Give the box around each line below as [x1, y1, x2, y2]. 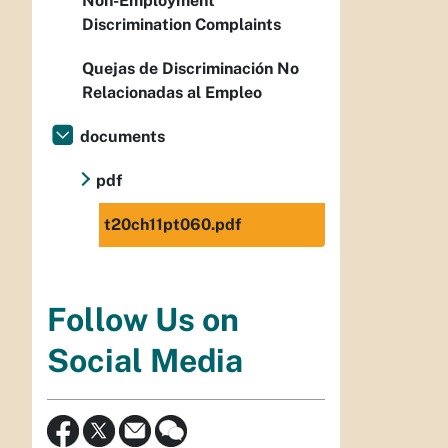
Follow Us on [47, 300, 239, 338]
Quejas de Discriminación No [82, 59, 299, 79]
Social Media [47, 341, 243, 379]
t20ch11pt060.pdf [104, 215, 241, 235]
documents [80, 127, 165, 147]
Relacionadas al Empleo [82, 83, 262, 103]
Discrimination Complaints [82, 15, 281, 35]
